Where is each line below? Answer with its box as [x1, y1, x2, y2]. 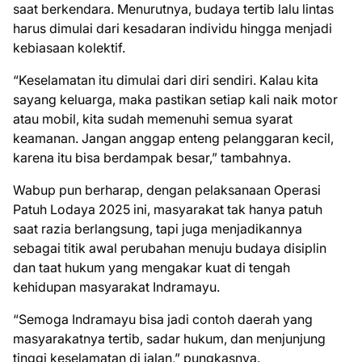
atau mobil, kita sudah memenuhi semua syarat [13, 111, 293, 127]
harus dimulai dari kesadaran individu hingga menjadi [13, 20, 332, 36]
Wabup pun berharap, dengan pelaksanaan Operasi [13, 182, 321, 198]
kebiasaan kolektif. [13, 40, 125, 56]
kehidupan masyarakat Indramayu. [13, 279, 220, 295]
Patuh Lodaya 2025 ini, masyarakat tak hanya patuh [13, 201, 322, 217]
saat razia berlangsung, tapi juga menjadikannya [13, 221, 302, 237]
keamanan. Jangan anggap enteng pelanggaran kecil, [13, 130, 334, 146]
